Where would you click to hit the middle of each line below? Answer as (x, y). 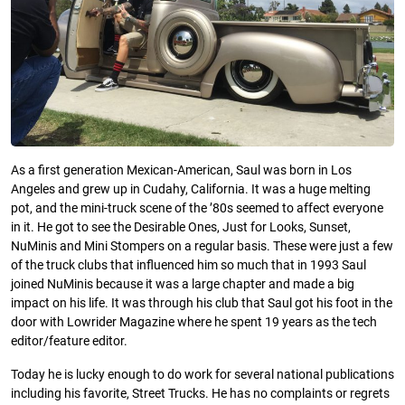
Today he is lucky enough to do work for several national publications (202, 374)
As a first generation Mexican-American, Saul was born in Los (181, 170)
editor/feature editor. (69, 341)
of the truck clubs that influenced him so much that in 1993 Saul (188, 265)
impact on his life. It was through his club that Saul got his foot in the (202, 303)
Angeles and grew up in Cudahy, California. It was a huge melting (191, 189)
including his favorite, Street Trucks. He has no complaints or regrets (200, 393)
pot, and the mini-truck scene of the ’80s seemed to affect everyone (197, 208)
